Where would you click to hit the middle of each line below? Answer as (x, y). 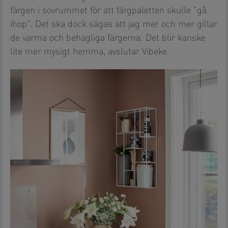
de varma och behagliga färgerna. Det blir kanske (108, 38)
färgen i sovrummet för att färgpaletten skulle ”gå (108, 11)
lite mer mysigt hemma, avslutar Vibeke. (90, 52)
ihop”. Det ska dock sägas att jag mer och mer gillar (114, 25)
